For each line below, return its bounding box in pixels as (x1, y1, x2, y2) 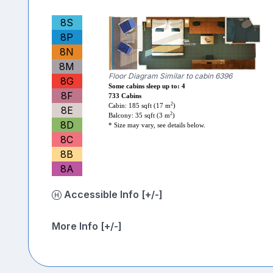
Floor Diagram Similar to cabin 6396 (108, 71, 232, 81)
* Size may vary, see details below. (108, 122, 205, 129)
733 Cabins (108, 93, 141, 100)
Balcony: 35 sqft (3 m (108, 112, 170, 119)
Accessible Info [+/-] (141, 188, 163, 201)
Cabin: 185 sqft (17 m (108, 102, 171, 110)
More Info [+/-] (51, 220, 122, 233)
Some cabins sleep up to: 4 (108, 83, 185, 90)
